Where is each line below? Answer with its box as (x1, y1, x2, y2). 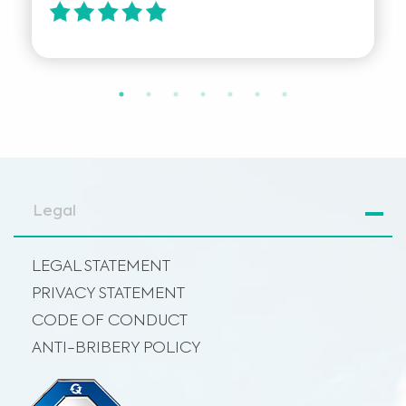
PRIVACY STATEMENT (32, 286, 185, 302)
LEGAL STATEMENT (32, 259, 170, 275)
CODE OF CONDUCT (32, 314, 188, 329)
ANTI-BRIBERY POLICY (32, 341, 201, 356)
